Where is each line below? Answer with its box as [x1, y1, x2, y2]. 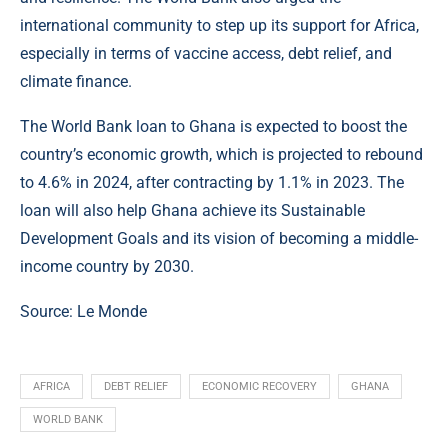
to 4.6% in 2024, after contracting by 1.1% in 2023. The [20, 173, 404, 193]
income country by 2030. [20, 257, 194, 277]
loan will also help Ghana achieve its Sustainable [20, 201, 365, 221]
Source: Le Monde [20, 302, 147, 322]
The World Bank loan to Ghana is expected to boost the [20, 117, 407, 137]
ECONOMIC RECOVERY [202, 380, 317, 394]
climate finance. [20, 72, 132, 92]
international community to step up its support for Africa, [20, 16, 419, 36]
